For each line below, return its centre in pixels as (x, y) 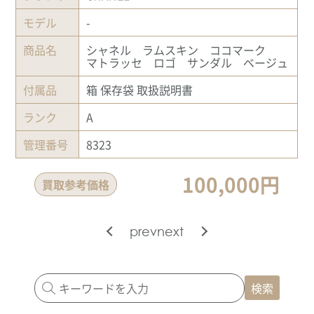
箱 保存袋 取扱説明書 (140, 89)
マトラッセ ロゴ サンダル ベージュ (187, 62)
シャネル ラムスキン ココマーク (183, 49)
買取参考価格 (76, 184)
